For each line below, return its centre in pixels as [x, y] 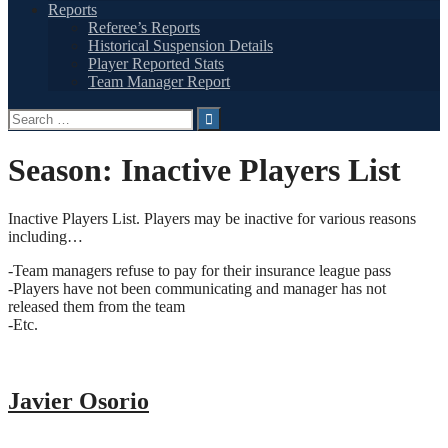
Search [28, 114]
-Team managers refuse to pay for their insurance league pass [199, 271]
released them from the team [96, 307]
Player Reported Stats [156, 63]
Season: [64, 170]
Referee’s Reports [144, 27]
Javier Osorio [78, 401]
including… [45, 237]
